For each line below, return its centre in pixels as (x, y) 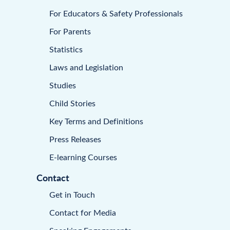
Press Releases (75, 139)
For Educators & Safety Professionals (116, 13)
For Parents (70, 31)
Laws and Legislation (86, 67)
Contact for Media (83, 212)
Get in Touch (72, 194)
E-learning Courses (83, 157)
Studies (63, 85)
